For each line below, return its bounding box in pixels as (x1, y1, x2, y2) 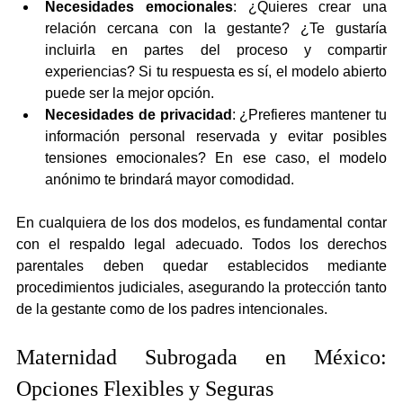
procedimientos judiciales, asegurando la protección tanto (16, 279, 387, 295)
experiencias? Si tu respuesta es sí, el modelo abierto (45, 63, 387, 79)
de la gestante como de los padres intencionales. (16, 300, 327, 317)
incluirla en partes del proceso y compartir (45, 41, 387, 58)
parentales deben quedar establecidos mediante (16, 257, 387, 273)
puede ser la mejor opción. (45, 85, 214, 101)
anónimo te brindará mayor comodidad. (45, 171, 294, 187)
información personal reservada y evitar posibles (45, 128, 387, 144)
